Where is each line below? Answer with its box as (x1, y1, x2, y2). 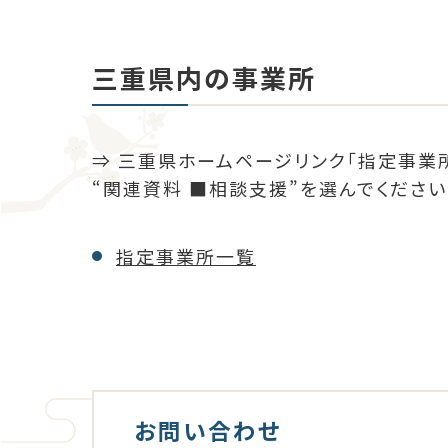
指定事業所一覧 (116, 242, 256, 269)
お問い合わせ (134, 413, 282, 446)
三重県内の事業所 (92, 59, 316, 97)
